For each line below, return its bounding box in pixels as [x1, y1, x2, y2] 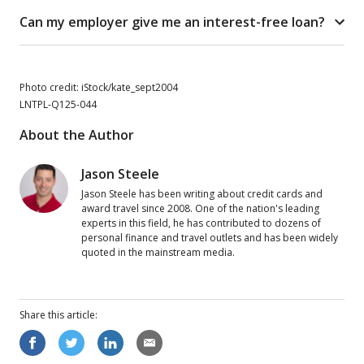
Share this [19, 307, 67, 322]
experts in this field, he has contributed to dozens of [81, 215, 321, 230]
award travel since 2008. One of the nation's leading [81, 201, 319, 215]
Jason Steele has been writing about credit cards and [81, 186, 323, 201]
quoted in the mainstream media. [81, 245, 235, 259]
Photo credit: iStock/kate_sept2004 [19, 80, 178, 94]
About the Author [19, 125, 134, 144]
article [67, 307, 95, 322]
